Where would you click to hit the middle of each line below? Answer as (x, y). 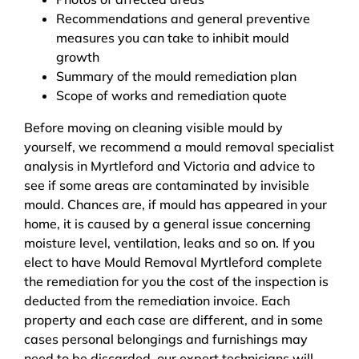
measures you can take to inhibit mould (173, 38)
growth (78, 57)
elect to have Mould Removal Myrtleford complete (173, 262)
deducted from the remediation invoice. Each (157, 301)
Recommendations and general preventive (183, 19)
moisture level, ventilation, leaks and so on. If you (169, 243)
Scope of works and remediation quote (171, 96)
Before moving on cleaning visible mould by (153, 128)
